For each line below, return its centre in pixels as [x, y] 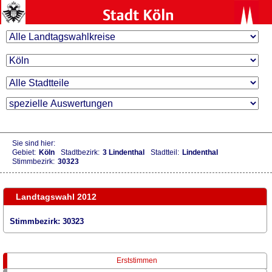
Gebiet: [24, 153]
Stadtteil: [165, 153]
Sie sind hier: [34, 144]
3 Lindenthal [124, 153]
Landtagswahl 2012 [56, 197]
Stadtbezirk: [80, 153]
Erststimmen [137, 260]
